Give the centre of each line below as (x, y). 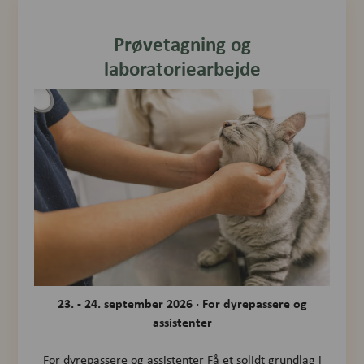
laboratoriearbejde (182, 69)
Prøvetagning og (182, 44)
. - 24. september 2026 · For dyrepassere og (188, 303)
